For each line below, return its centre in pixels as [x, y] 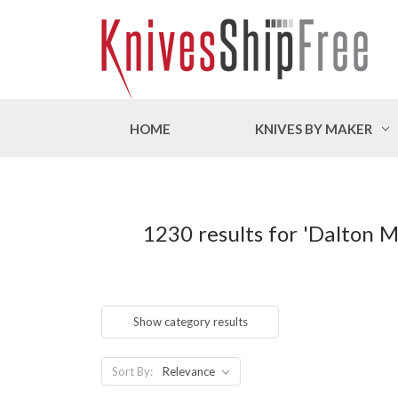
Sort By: [132, 371]
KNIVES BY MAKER [313, 128]
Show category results [190, 321]
